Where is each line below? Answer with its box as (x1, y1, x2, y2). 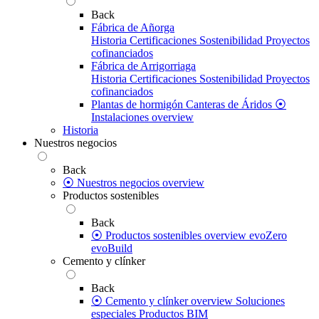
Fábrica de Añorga (91, 21, 174, 33)
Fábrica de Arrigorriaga (91, 60, 196, 72)
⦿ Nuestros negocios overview (63, 177, 204, 189)
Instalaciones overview (91, 111, 194, 123)
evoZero (249, 229, 287, 241)
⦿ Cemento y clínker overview (91, 295, 233, 307)
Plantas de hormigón (91, 98, 183, 110)
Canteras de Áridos (186, 98, 272, 110)
